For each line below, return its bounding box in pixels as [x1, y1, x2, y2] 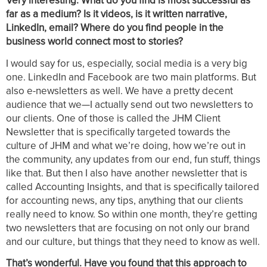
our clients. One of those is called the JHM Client [6, 110, 221, 125]
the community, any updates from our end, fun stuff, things [6, 151, 260, 166]
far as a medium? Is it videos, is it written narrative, [6, 7, 227, 21]
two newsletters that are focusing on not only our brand [6, 220, 250, 235]
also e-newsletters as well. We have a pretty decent [6, 83, 233, 98]
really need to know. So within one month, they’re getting [6, 206, 257, 221]
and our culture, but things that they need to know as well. [6, 234, 260, 249]
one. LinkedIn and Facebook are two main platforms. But [6, 69, 256, 84]
